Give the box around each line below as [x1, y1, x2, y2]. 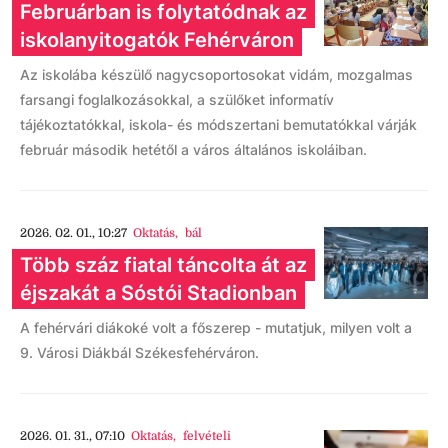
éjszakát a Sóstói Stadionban [20, 281, 297, 305]
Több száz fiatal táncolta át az [20, 253, 307, 277]
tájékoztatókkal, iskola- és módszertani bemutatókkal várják [20, 116, 417, 133]
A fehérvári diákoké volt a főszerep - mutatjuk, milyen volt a [20, 319, 412, 336]
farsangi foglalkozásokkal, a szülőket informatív [20, 91, 334, 108]
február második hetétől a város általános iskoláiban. [20, 141, 367, 158]
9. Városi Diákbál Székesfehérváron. [20, 344, 259, 361]
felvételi [182, 429, 231, 443]
